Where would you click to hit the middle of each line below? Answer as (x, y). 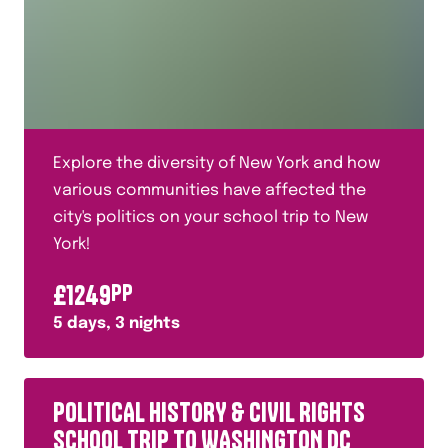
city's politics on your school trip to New (210, 217)
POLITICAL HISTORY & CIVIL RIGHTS (209, 412)
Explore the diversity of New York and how (216, 163)
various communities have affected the (209, 190)
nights (152, 323)
